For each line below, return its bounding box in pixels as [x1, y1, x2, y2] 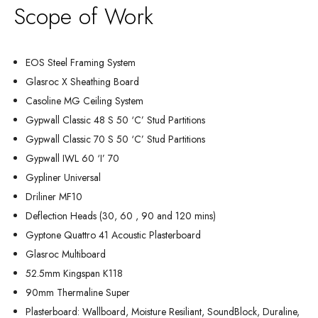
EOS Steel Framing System [26, 55, 136, 70]
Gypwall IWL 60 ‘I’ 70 [26, 151, 119, 165]
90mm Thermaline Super [26, 285, 130, 300]
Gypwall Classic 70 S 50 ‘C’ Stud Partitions [26, 132, 205, 146]
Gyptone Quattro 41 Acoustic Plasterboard [26, 228, 201, 242]
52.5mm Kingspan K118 [26, 266, 123, 280]
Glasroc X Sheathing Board [26, 75, 139, 89]
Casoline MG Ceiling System [26, 94, 143, 108]
